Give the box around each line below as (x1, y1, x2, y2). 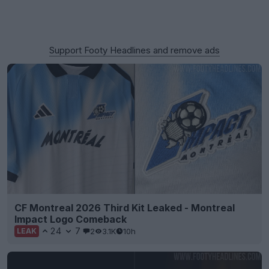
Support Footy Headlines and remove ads (49, 44, 220, 56)
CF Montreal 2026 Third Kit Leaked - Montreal (14, 202, 235, 214)
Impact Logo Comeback (14, 213, 127, 226)
